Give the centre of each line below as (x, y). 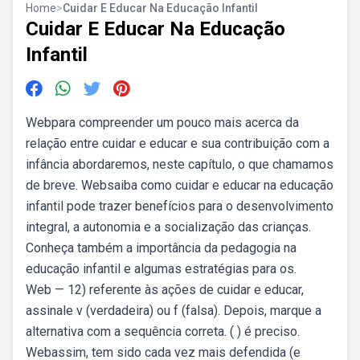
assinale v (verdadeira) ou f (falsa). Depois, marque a (174, 311)
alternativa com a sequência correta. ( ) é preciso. (163, 331)
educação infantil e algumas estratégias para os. (161, 269)
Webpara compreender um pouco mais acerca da (162, 123)
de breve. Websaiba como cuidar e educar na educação (180, 185)
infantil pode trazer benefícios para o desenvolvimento (180, 206)
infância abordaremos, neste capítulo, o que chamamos (180, 164)
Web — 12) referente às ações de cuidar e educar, (165, 290)
